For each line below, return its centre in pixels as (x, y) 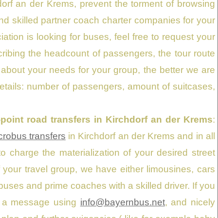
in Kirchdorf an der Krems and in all (140, 136)
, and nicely (190, 202)
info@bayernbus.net (122, 202)
